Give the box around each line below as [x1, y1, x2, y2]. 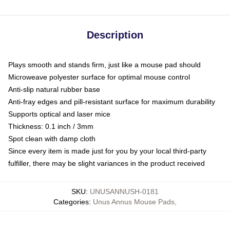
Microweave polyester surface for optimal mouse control [8, 72, 190, 81]
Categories [53, 197, 89, 206]
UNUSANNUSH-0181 [90, 187, 159, 196]
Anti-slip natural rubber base [8, 85, 100, 93]
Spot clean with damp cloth [8, 134, 95, 143]
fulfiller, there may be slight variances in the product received [8, 159, 205, 167]
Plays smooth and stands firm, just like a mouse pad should [8, 60, 201, 69]
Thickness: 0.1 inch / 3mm [8, 122, 93, 130]
